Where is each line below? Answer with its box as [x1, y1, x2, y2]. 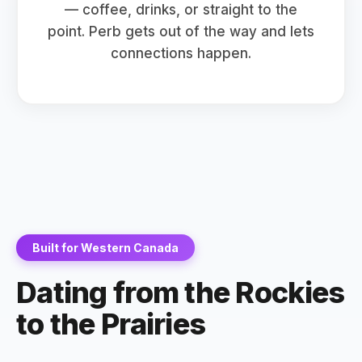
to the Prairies [16, 306, 206, 342]
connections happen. [111, 45, 251, 61]
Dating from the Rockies [16, 275, 345, 310]
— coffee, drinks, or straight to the [65, 2, 297, 18]
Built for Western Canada [32, 241, 179, 255]
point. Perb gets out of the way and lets [48, 23, 314, 40]
